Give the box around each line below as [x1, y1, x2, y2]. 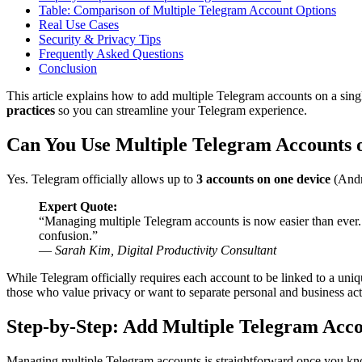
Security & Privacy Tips [39, 32, 161, 46]
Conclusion [39, 61, 97, 75]
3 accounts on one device [196, 171, 330, 186]
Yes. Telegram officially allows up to [6, 171, 196, 186]
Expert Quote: [39, 199, 117, 213]
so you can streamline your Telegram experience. [55, 103, 307, 117]
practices [6, 103, 55, 117]
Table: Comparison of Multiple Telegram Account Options [39, 2, 336, 17]
